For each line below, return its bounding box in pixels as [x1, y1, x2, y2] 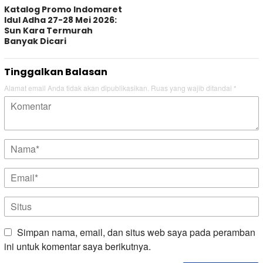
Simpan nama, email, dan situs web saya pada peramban [17, 225, 255, 239]
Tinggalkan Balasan [4, 65, 107, 79]
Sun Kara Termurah [4, 24, 93, 36]
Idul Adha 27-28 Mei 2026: [4, 14, 117, 26]
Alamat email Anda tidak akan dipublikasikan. [4, 82, 149, 93]
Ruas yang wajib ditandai [151, 82, 234, 93]
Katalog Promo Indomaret [4, 3, 122, 15]
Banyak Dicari [4, 35, 66, 47]
